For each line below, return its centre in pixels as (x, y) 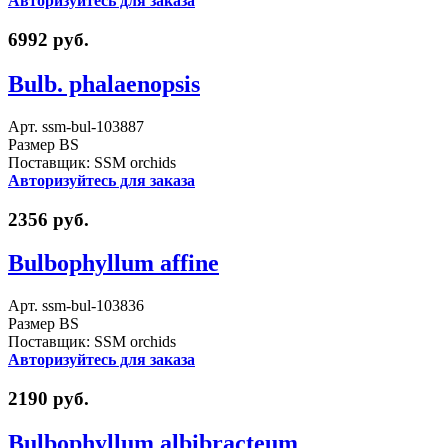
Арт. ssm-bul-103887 (76, 126)
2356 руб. (48, 219)
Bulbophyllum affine (113, 263)
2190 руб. (48, 399)
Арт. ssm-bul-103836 (76, 306)
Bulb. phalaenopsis (104, 83)
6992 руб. (48, 39)
